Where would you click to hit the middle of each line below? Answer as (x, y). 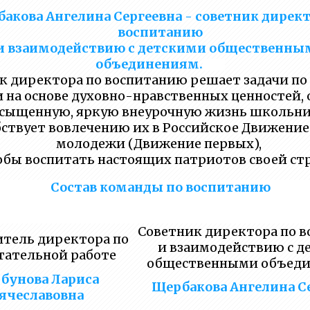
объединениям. (149, 64)
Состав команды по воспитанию (160, 187)
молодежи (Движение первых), (160, 144)
